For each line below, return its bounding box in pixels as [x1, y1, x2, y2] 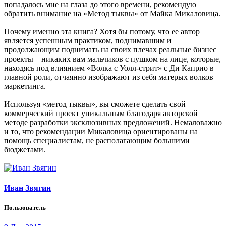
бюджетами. [4, 145, 45, 154]
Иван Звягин [4, 183, 51, 192]
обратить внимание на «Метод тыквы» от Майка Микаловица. [4, 9, 220, 18]
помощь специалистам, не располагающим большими [4, 136, 190, 145]
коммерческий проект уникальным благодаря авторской [4, 109, 198, 118]
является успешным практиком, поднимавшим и [4, 36, 172, 45]
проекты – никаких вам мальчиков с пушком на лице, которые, [4, 54, 221, 64]
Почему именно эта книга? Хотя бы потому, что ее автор [4, 27, 200, 36]
